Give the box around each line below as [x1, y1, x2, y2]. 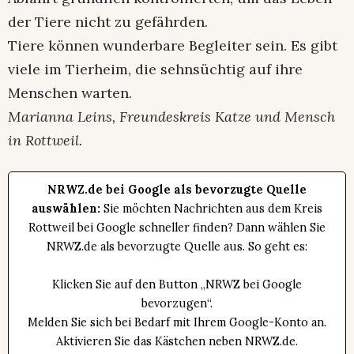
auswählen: [32, 201, 100, 216]
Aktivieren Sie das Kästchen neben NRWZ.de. [56, 333, 298, 348]
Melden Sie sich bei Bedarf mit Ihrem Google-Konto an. [28, 314, 326, 330]
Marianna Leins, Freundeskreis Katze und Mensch [8, 107, 335, 126]
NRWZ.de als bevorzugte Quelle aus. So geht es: [47, 239, 307, 254]
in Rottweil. [8, 130, 82, 149]
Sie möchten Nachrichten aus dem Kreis [100, 201, 322, 216]
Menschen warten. [8, 83, 132, 102]
